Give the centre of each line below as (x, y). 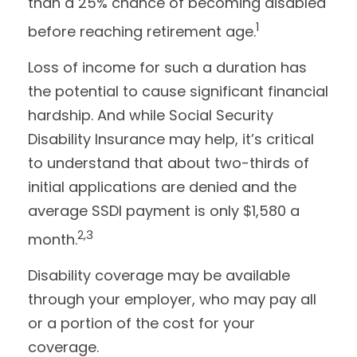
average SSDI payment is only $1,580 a (164, 211)
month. (53, 239)
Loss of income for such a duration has (167, 67)
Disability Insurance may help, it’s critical (171, 139)
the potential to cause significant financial (178, 91)
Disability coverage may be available (159, 275)
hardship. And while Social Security (151, 115)
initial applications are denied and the (162, 187)
